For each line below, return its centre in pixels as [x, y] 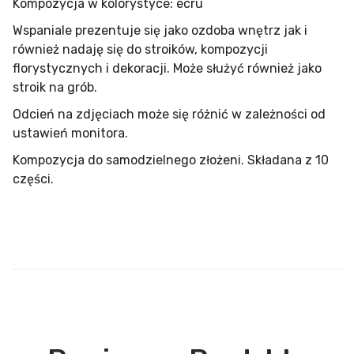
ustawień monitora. [70, 133]
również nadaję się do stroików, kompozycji [140, 49]
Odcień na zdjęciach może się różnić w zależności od [169, 114]
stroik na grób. [55, 87]
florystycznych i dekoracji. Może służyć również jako [167, 68]
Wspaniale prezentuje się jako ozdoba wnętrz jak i [160, 30]
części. [33, 179]
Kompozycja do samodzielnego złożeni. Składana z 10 [171, 160]
